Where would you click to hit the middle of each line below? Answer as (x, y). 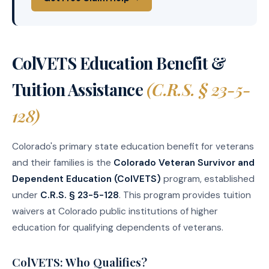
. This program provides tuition (185, 195)
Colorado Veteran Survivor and (184, 162)
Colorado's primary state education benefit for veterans (133, 146)
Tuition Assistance (79, 89)
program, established (208, 179)
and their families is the (63, 162)
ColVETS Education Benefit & (119, 63)
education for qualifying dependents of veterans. (118, 227)
